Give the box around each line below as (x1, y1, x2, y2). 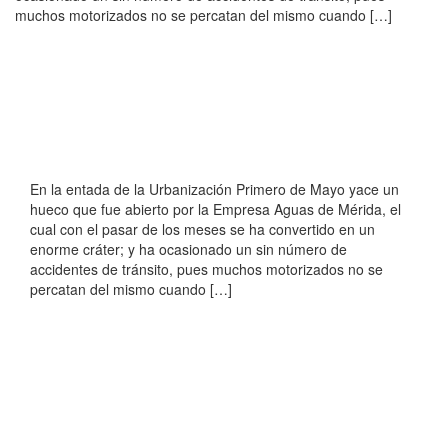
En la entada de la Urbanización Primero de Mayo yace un (30, 179, 399, 200)
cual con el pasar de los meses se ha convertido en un (30, 219, 375, 240)
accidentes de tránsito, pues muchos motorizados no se (30, 259, 383, 280)
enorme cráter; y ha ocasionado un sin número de (30, 239, 347, 260)
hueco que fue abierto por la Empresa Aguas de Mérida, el (30, 199, 401, 220)
